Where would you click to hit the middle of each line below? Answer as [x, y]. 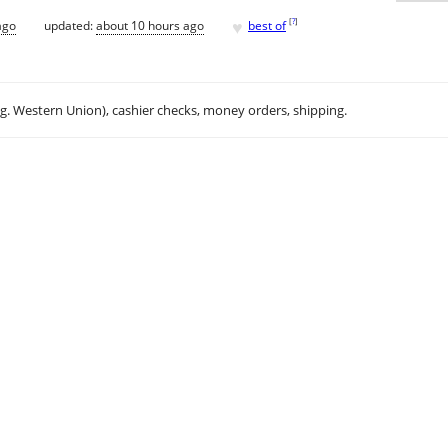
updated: [70, 25]
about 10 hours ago [150, 25]
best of [267, 25]
